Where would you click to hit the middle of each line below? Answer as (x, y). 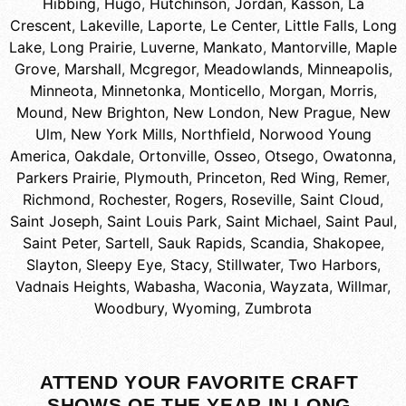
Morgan (295, 91)
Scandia (277, 243)
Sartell (127, 243)
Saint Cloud (340, 200)
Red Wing (303, 178)
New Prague (309, 113)
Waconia (233, 287)
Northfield (216, 135)
